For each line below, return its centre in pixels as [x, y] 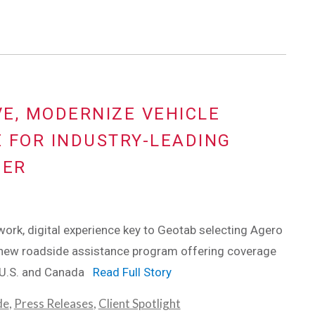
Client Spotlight [139, 304]
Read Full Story [132, 272]
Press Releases [53, 304]
